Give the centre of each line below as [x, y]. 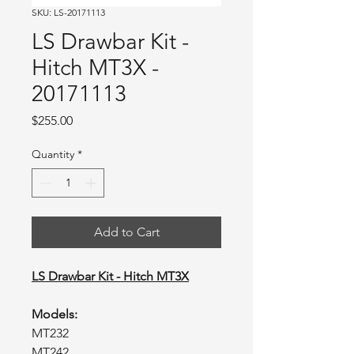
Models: [55, 314]
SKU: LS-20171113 [68, 13]
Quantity [53, 154]
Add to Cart [126, 232]
